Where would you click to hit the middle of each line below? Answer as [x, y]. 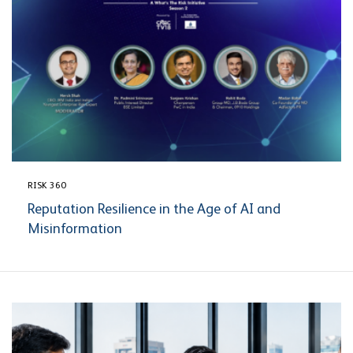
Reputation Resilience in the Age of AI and [154, 210]
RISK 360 [47, 186]
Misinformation [75, 230]
